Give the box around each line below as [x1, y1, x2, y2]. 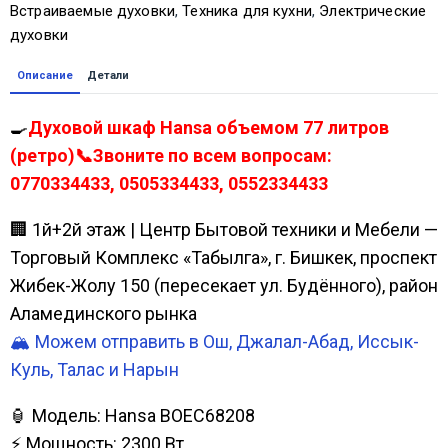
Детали [87, 68, 129, 82]
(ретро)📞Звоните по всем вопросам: [10, 144, 332, 166]
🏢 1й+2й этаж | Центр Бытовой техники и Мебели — [10, 218, 438, 240]
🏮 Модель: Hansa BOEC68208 [10, 404, 255, 426]
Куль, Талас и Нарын [10, 358, 179, 380]
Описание [17, 68, 73, 82]
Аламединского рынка [10, 302, 197, 324]
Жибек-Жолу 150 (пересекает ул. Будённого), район [10, 274, 438, 296]
